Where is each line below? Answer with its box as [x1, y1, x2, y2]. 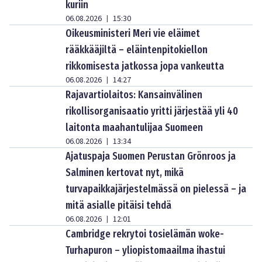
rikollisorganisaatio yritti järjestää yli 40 [65, 105, 238, 118]
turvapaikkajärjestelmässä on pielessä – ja [65, 182, 246, 195]
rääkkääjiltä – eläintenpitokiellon [65, 43, 208, 56]
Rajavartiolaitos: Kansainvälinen [65, 88, 202, 101]
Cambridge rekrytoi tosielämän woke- [65, 227, 224, 240]
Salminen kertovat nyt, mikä [65, 166, 184, 179]
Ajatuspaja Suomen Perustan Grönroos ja [65, 150, 236, 163]
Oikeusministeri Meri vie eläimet [65, 27, 200, 40]
